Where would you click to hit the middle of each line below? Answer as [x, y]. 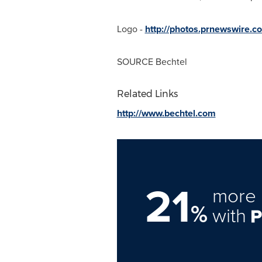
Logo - [131, 29]
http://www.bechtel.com [166, 113]
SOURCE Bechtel [152, 62]
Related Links [147, 94]
